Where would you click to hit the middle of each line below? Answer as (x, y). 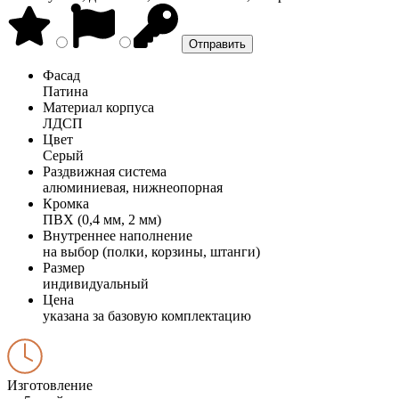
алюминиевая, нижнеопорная (133, 187)
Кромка (66, 203)
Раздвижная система (105, 171)
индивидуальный (96, 283)
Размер (64, 267)
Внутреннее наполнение (118, 235)
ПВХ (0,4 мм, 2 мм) (102, 219)
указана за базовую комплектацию (147, 315)
